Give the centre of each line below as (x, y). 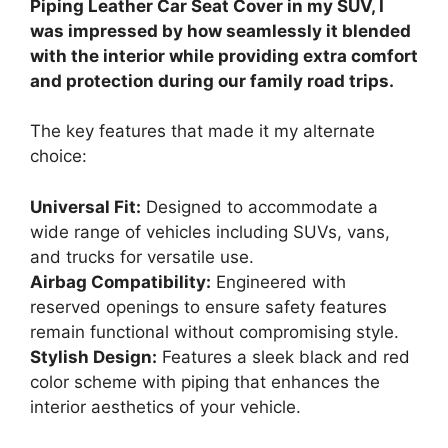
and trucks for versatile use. (142, 256)
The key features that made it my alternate (202, 131)
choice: (58, 156)
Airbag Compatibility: (120, 281)
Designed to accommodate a (259, 206)
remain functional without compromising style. (214, 331)
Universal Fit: (85, 206)
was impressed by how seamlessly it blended (220, 30)
